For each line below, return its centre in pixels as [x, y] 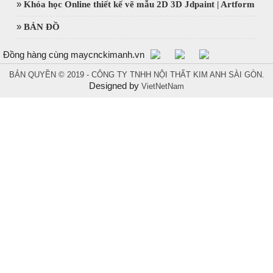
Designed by [115, 86]
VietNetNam [163, 87]
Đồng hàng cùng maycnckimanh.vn [74, 55]
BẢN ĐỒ [42, 27]
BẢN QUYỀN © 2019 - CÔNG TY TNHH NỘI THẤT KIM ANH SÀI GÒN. [136, 75]
